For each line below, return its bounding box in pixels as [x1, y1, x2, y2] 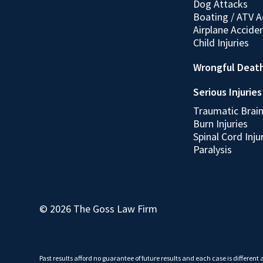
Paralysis [193, 143, 232, 156]
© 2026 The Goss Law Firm [39, 202, 157, 215]
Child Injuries [193, 36, 249, 49]
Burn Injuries [193, 117, 248, 130]
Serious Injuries [193, 85, 262, 99]
